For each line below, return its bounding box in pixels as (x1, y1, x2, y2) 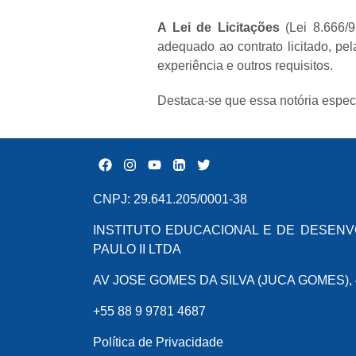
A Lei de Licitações (157, 21, 280, 35)
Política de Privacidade (93, 335, 223, 349)
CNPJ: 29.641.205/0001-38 (93, 192, 247, 206)
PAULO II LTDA (93, 242, 181, 256)
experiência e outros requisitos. (157, 59, 333, 73)
